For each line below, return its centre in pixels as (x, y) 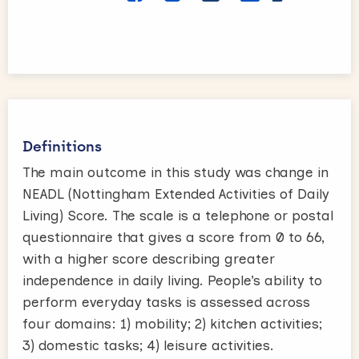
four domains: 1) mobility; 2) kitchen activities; (172, 323)
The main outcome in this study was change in (175, 172)
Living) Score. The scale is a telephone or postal (178, 215)
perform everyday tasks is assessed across (166, 302)
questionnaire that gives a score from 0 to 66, (173, 237)
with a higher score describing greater (149, 258)
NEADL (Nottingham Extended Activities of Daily (176, 194)
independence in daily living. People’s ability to (172, 280)
